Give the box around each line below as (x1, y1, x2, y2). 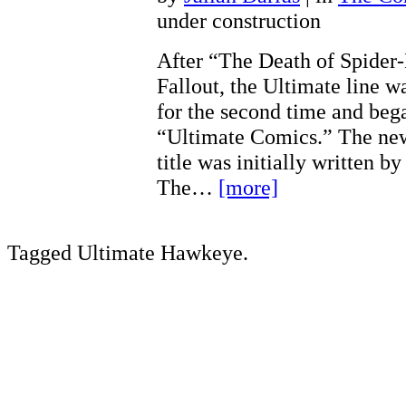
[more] (218, 174, 278, 199)
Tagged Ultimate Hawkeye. (7, 239, 248, 265)
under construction (157, 7, 321, 33)
